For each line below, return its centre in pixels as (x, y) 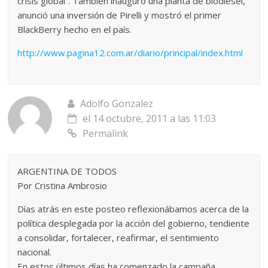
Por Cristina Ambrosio (63, 185)
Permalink (106, 133)
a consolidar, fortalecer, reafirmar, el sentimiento (118, 237)
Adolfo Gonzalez (117, 103)
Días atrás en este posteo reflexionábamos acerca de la (133, 208)
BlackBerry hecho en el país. (75, 29)
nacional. (35, 252)
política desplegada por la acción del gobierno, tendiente (134, 223)
